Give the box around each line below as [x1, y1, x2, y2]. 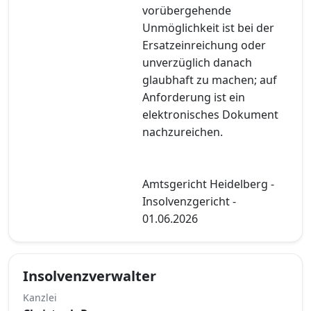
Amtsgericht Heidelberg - [142, 176, 274, 192]
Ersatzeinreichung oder [142, 37, 266, 53]
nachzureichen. [142, 124, 223, 140]
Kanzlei [23, 290, 57, 304]
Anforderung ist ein [142, 89, 245, 105]
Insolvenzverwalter [23, 266, 156, 285]
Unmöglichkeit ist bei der [142, 19, 274, 35]
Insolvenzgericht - [142, 193, 236, 209]
